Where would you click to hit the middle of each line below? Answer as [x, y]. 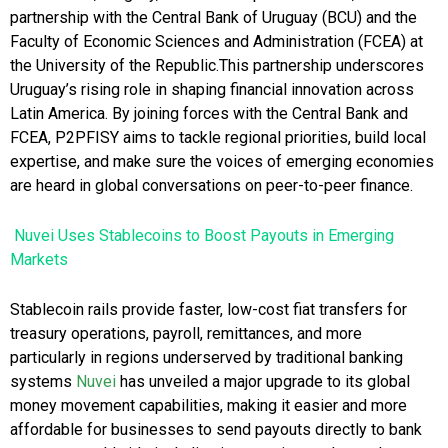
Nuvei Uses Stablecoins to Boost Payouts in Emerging [204, 236]
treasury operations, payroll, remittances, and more [186, 334]
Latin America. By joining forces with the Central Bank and [209, 114]
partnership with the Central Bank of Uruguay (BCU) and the [213, 18]
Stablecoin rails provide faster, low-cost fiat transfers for [208, 310]
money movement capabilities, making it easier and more [208, 406]
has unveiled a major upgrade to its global [265, 382]
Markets [39, 260]
